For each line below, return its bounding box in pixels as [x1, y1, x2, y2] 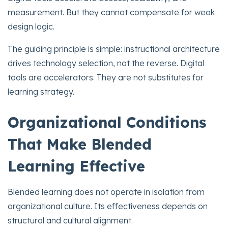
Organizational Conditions [8, 112, 206, 131]
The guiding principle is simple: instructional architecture [8, 43, 220, 54]
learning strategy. [8, 86, 74, 97]
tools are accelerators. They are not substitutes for [8, 72, 204, 82]
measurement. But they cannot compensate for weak [8, 7, 215, 17]
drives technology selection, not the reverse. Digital [8, 58, 204, 68]
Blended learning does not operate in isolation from [8, 186, 205, 197]
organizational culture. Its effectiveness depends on [8, 201, 208, 211]
